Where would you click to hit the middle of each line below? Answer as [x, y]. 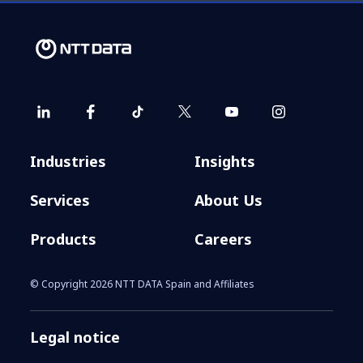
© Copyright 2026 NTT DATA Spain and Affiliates [143, 284]
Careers [223, 239]
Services [60, 200]
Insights [225, 161]
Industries [68, 161]
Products [64, 239]
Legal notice [75, 337]
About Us [228, 200]
